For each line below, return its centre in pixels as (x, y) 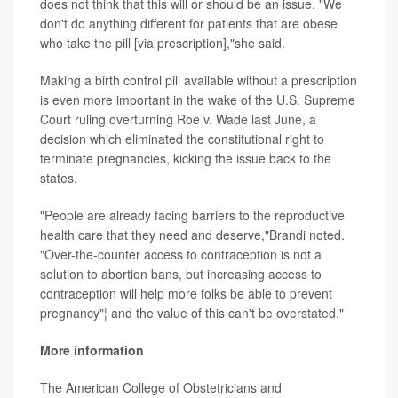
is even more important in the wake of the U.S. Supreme (198, 100)
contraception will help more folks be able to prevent (186, 294)
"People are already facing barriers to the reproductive (192, 215)
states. (59, 178)
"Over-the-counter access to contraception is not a (181, 255)
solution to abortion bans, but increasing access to (181, 274)
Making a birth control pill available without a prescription (199, 80)
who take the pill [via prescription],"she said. (163, 43)
